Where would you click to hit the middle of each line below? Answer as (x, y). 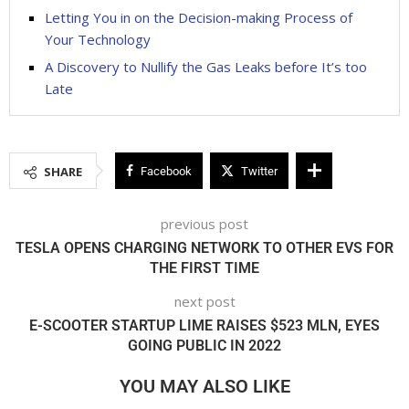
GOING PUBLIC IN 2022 (204, 346)
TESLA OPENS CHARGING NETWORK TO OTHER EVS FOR (204, 248)
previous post (204, 224)
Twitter (259, 172)
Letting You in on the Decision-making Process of (199, 18)
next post (204, 302)
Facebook (166, 172)
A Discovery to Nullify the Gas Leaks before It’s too (206, 67)
